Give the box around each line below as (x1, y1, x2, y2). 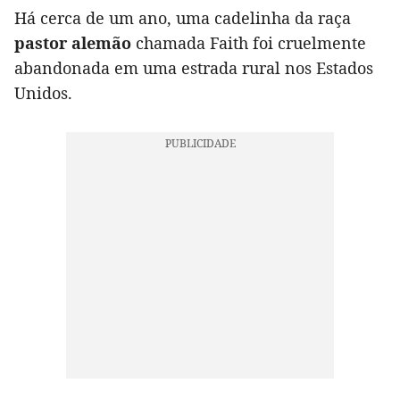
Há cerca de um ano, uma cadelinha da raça (14, 7, 351, 29)
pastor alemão (14, 32, 131, 54)
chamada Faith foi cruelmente (131, 32, 366, 54)
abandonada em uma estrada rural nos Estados (14, 57, 373, 79)
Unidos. (14, 82, 72, 104)
